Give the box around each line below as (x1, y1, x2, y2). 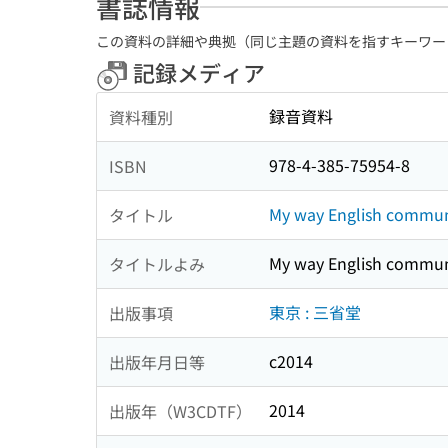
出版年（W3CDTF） (109, 398, 252, 423)
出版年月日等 (109, 349, 205, 374)
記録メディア (128, 56, 265, 88)
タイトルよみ (109, 251, 205, 276)
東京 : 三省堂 (269, 300, 361, 325)
